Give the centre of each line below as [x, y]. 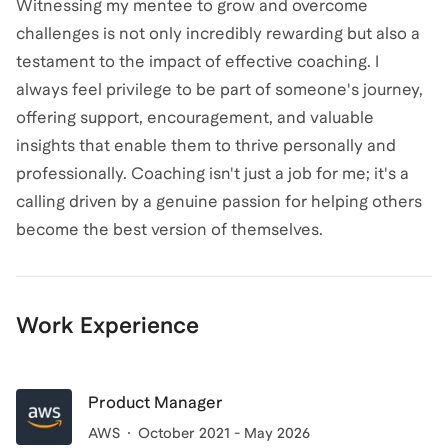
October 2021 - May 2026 [224, 433]
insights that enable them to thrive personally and [206, 146]
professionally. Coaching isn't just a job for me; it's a [212, 174]
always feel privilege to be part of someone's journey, [219, 90]
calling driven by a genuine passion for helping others [219, 202]
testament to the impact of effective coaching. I [197, 62]
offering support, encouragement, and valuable [195, 118]
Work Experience [107, 325]
